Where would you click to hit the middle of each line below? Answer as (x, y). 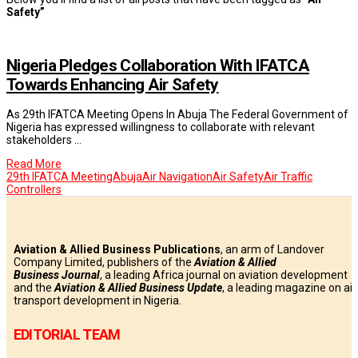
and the (34, 288)
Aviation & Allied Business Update (138, 288)
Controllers (34, 190)
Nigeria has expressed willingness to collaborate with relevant (161, 127)
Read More (34, 164)
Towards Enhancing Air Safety (113, 84)
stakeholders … (44, 140)
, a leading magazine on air (289, 288)
